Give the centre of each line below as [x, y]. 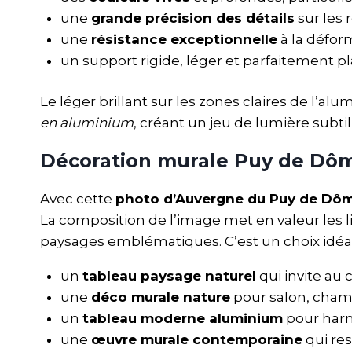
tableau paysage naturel [169, 276]
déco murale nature [160, 297]
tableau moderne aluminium [182, 319]
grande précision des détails [192, 18]
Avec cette [78, 199]
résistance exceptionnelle [184, 39]
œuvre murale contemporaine [196, 340]
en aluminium [87, 123]
